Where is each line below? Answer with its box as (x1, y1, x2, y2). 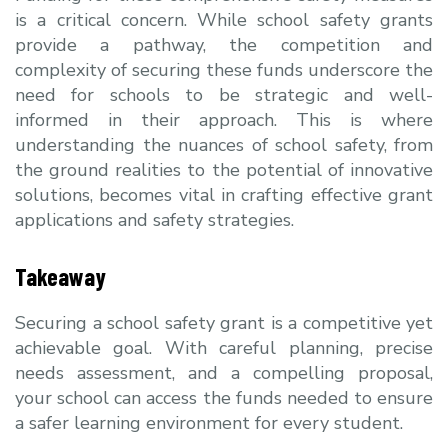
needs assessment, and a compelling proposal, (15, 361, 433, 386)
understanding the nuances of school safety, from (15, 133, 433, 158)
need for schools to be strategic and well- (15, 83, 433, 108)
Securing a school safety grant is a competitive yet (15, 311, 433, 336)
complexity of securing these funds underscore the (15, 58, 433, 83)
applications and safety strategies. (15, 208, 294, 233)
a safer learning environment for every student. (15, 411, 403, 436)
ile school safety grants (227, 8, 434, 33)
